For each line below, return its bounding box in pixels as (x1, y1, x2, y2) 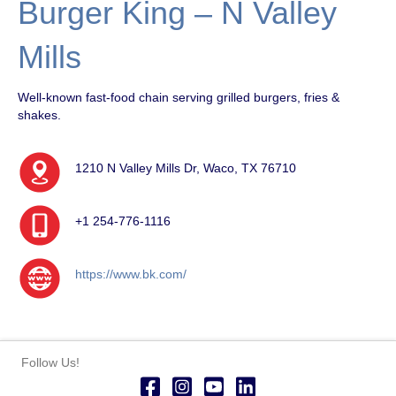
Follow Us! (21, 354, 80, 369)
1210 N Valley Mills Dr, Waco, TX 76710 (75, 160, 296, 175)
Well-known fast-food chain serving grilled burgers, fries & (18, 89, 339, 104)
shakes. (18, 107, 61, 122)
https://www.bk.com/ (75, 266, 187, 281)
